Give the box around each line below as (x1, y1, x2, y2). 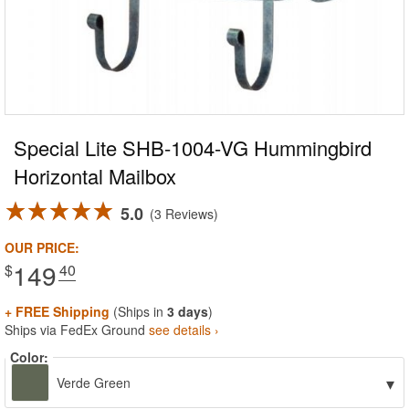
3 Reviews (154, 204, 214, 223)
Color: (10, 348, 48, 366)
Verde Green (53, 373, 131, 392)
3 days (167, 302, 208, 320)
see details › (149, 320, 219, 339)
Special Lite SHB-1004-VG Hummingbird (14, 133, 372, 162)
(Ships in (110, 302, 167, 320)
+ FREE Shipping (5, 302, 110, 320)
